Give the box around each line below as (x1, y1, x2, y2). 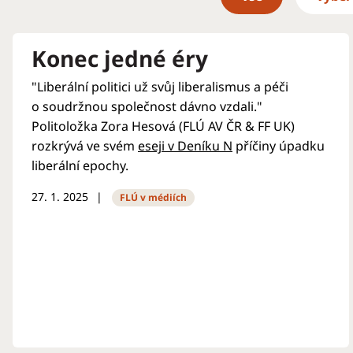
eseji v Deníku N (138, 137, 232, 154)
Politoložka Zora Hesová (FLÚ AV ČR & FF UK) (32, 117, 295, 135)
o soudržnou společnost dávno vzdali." (32, 98, 262, 115)
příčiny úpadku (232, 137, 325, 154)
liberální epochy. (32, 157, 132, 174)
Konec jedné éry (32, 43, 208, 73)
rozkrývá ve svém (32, 137, 138, 154)
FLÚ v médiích (120, 191, 187, 204)
